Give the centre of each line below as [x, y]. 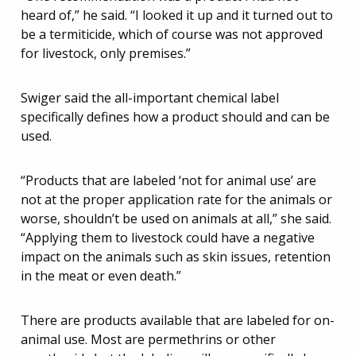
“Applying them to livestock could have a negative [168, 238]
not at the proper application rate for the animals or [176, 199]
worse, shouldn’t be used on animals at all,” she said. [176, 219]
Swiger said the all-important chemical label [150, 98]
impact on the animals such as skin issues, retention [176, 257]
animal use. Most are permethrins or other [148, 339]
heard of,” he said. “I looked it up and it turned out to [177, 15]
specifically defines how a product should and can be [175, 117]
